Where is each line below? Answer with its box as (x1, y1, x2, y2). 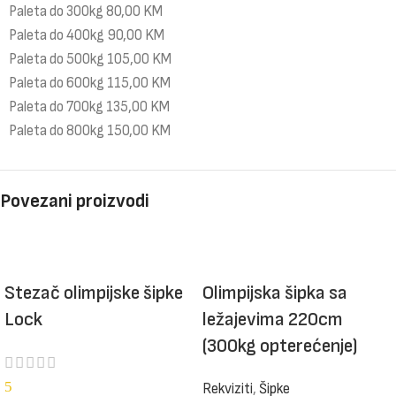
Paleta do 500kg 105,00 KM (9, 49, 171, 68)
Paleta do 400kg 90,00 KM (9, 26, 164, 44)
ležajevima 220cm (202, 307, 343, 331)
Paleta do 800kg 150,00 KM (9, 121, 171, 140)
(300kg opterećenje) (202, 333, 358, 358)
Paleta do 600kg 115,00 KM (9, 73, 171, 92)
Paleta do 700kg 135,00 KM (9, 97, 170, 116)
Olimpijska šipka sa (202, 280, 347, 305)
